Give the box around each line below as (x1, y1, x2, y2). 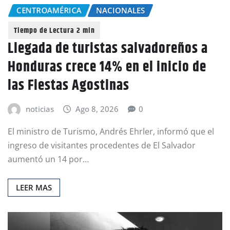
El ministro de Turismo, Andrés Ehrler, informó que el (8, 125, 214, 137)
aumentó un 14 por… (8, 153, 89, 165)
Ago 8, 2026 (75, 104, 119, 114)
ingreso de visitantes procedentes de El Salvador (8, 139, 196, 151)
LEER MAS (16, 182, 52, 193)
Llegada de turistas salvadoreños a (8, 38, 208, 60)
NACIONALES (96, 5, 145, 15)
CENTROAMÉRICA (16, 5, 82, 15)
